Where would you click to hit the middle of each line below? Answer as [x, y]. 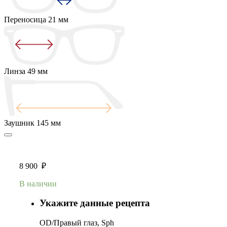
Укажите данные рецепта [95, 203]
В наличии [38, 183]
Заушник [20, 123]
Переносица [26, 19]
